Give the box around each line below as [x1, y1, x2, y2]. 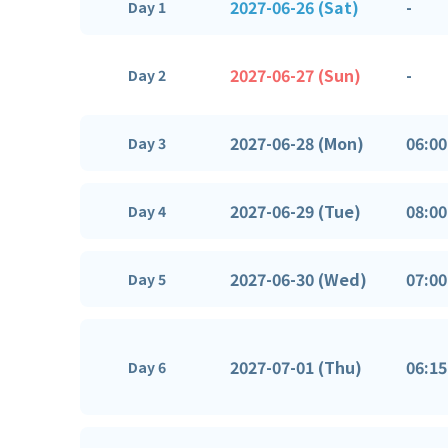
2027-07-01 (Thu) [230, 354, 362, 379]
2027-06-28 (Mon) [230, 130, 364, 155]
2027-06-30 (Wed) [230, 266, 367, 291]
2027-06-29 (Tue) [230, 198, 361, 223]
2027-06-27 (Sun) [230, 62, 361, 87]
